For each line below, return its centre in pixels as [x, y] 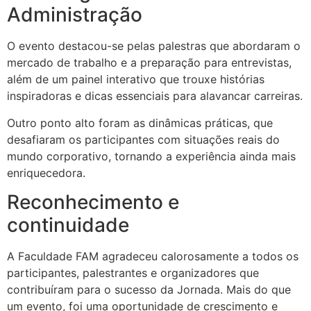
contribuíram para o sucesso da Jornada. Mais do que [149, 289]
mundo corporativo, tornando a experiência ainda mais [151, 156]
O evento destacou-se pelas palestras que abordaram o [154, 46]
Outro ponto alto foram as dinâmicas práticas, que [140, 123]
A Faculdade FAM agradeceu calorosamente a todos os [153, 256]
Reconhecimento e [93, 202]
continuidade [68, 225]
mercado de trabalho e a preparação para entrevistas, [149, 63]
